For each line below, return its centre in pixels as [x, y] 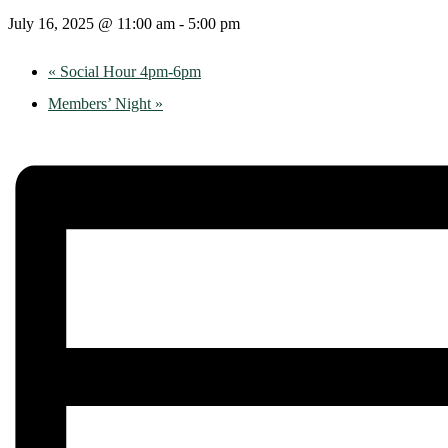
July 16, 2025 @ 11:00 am [91, 23]
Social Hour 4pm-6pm [128, 71]
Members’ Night [101, 103]
